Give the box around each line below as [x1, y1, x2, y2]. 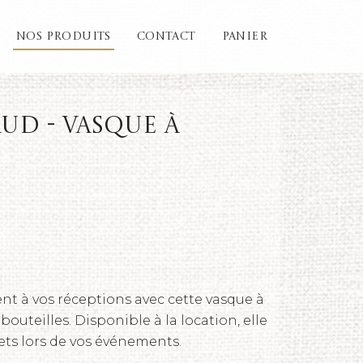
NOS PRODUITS [15, 30, 111, 42]
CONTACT [136, 30, 196, 42]
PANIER [221, 30, 267, 42]
